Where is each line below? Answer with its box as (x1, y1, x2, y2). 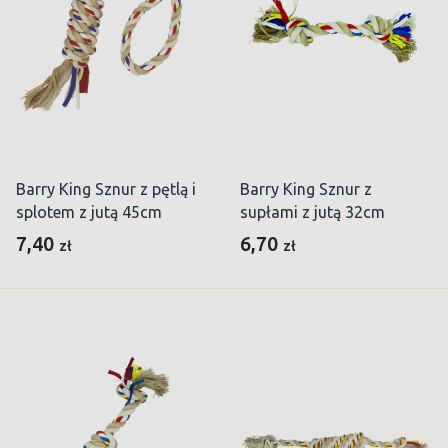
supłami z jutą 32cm (240, 203, 385, 222)
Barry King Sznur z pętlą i (16, 180, 196, 199)
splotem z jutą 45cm (16, 203, 162, 222)
